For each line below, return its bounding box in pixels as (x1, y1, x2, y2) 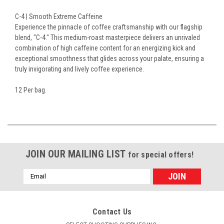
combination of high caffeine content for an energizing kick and (15, 43, 195, 52)
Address (23, 179, 50, 188)
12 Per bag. (15, 85, 48, 94)
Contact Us (92, 206, 132, 216)
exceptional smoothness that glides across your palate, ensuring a (15, 54, 204, 62)
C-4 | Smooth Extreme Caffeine (15, 12, 102, 20)
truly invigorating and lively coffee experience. (15, 64, 144, 73)
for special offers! (128, 149, 194, 159)
